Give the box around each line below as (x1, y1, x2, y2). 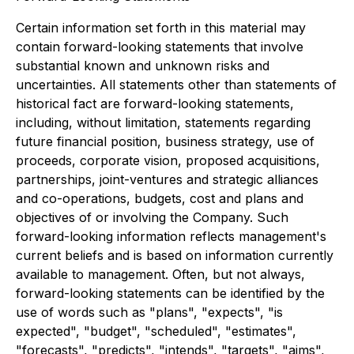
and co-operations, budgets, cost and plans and (16, 190, 303, 206)
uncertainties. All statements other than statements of (16, 77, 337, 92)
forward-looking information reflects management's (16, 228, 326, 244)
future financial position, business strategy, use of (16, 134, 314, 149)
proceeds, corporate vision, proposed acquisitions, (16, 153, 320, 168)
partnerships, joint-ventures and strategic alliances (16, 171, 318, 187)
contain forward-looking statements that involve (16, 39, 303, 55)
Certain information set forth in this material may (16, 20, 306, 36)
